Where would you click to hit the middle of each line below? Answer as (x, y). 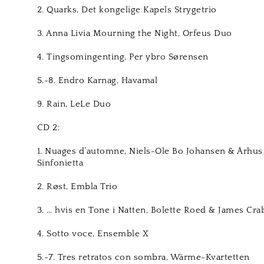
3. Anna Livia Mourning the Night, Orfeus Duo (134, 33)
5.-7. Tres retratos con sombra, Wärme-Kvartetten (143, 257)
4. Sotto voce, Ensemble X (93, 234)
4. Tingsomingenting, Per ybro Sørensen (123, 57)
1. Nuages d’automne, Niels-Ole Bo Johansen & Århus (150, 151)
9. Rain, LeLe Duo (74, 104)
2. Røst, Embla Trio (77, 187)
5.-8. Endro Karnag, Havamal (97, 80)
